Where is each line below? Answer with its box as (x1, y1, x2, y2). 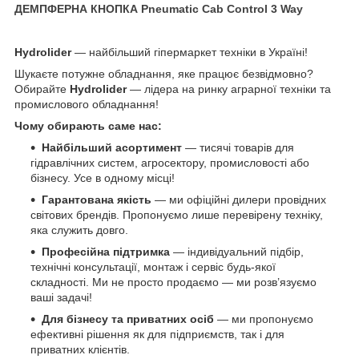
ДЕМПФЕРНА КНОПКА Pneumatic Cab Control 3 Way (14, 2, 303, 15)
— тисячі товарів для (182, 140, 294, 154)
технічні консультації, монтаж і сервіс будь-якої (30, 260, 276, 273)
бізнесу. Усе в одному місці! (30, 171, 175, 184)
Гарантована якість (42, 192, 151, 206)
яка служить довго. (30, 223, 128, 236)
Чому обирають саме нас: (14, 119, 162, 132)
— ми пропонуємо (214, 312, 313, 325)
